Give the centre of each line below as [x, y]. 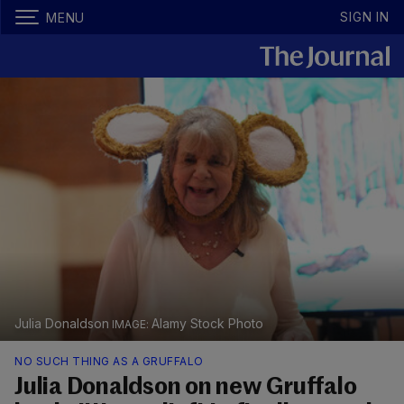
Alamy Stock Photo [207, 324]
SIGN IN [365, 17]
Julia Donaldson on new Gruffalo [186, 388]
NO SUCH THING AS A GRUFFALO [109, 362]
